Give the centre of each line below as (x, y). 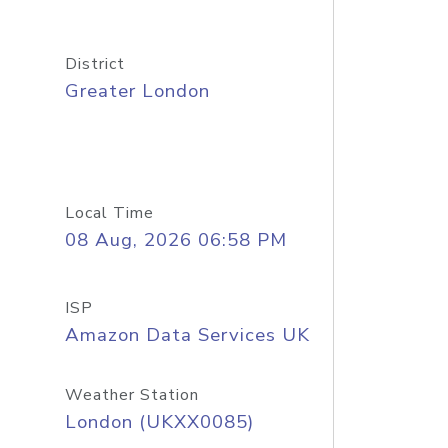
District (94, 64)
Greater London (137, 91)
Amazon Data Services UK (187, 335)
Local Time (109, 213)
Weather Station (131, 395)
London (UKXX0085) (159, 422)
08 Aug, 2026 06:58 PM (175, 240)
